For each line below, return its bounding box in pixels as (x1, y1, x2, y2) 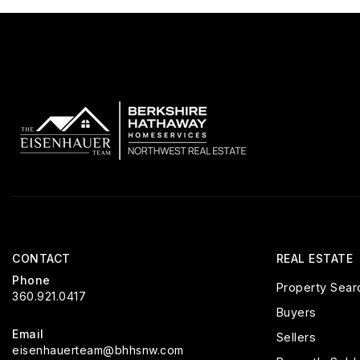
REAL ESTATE (276, 252, 353, 265)
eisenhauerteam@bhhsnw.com (12, 343, 184, 357)
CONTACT (12, 252, 71, 265)
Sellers (276, 330, 316, 344)
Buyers (276, 305, 317, 319)
